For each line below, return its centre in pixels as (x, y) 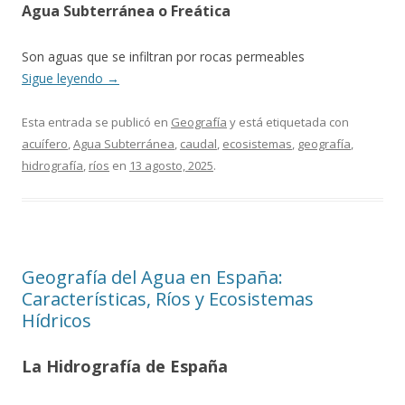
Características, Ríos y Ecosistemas (168, 299)
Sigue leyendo (64, 78)
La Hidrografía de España (125, 366)
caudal (198, 144)
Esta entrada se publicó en (96, 122)
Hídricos (57, 320)
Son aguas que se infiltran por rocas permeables (163, 57)
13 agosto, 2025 (171, 165)
